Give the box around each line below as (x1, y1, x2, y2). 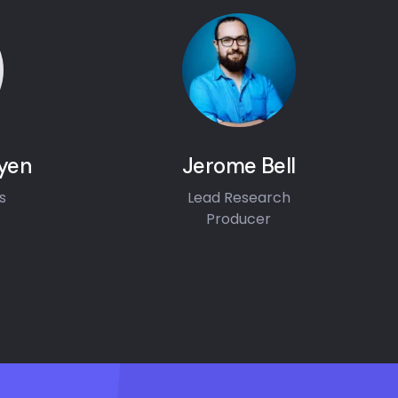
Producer (206, 209, 272, 229)
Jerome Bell (182, 152, 296, 179)
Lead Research (187, 187, 291, 208)
